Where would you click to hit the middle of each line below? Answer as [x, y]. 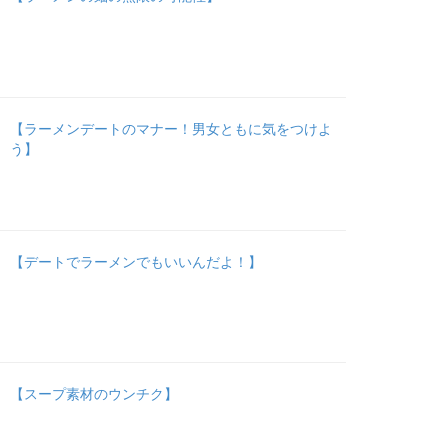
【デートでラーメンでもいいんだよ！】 [136, 260]
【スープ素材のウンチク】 [94, 393]
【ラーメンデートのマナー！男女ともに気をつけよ [171, 127]
